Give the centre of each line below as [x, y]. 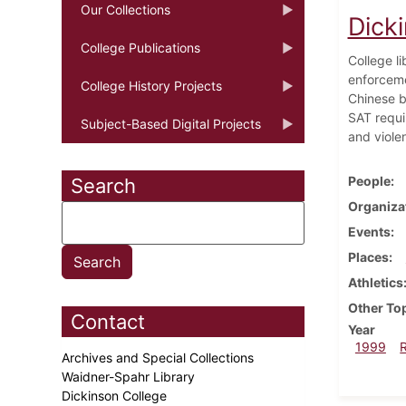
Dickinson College [116, 395]
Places [368, 256]
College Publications [140, 47]
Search [103, 185]
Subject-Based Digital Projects [171, 123]
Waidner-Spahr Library [130, 376]
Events [369, 231]
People [369, 180]
